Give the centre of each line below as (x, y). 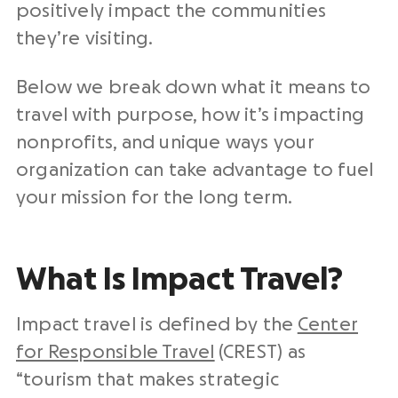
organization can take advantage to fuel (195, 170)
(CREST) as (260, 352)
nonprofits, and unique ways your (165, 143)
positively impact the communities (171, 11)
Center (327, 325)
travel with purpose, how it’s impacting (191, 115)
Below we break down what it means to (194, 88)
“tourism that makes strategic (148, 380)
